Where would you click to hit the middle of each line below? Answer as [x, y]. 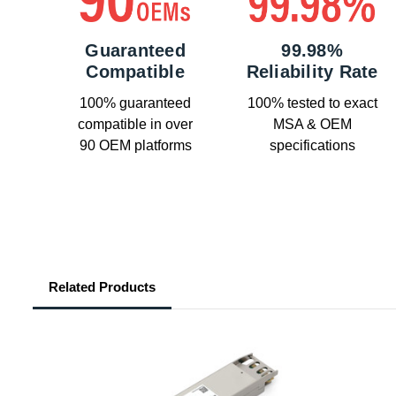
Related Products [102, 287]
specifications [312, 146]
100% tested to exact [312, 103]
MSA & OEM [312, 125]
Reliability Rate [312, 72]
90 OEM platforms [135, 146]
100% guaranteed [135, 103]
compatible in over [135, 125]
